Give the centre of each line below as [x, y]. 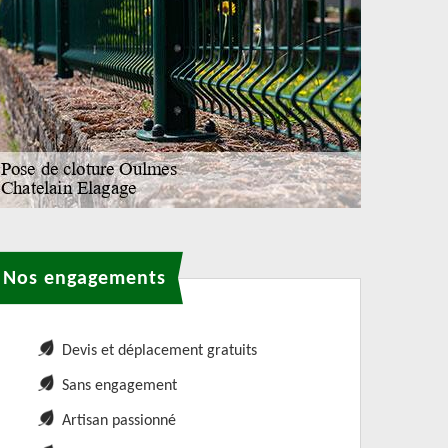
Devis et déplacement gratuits [159, 351]
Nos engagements [84, 278]
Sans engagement [119, 386]
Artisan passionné [119, 421]
